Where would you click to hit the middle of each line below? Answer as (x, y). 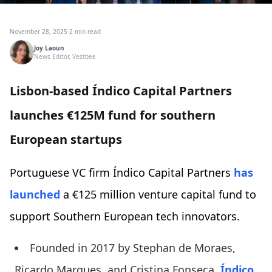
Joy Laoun (49, 48)
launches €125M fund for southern (113, 115)
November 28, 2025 (39, 32)
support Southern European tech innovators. (126, 216)
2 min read (85, 32)
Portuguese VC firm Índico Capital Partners (122, 173)
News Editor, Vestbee (65, 57)
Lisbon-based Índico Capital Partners (121, 91)
